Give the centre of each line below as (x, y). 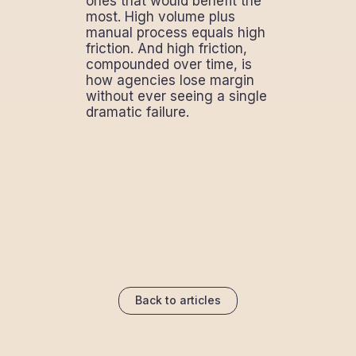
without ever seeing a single (176, 96)
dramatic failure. (137, 112)
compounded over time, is (168, 64)
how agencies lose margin (170, 80)
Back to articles (178, 300)
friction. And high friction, (166, 48)
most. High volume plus (160, 16)
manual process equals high (175, 32)
